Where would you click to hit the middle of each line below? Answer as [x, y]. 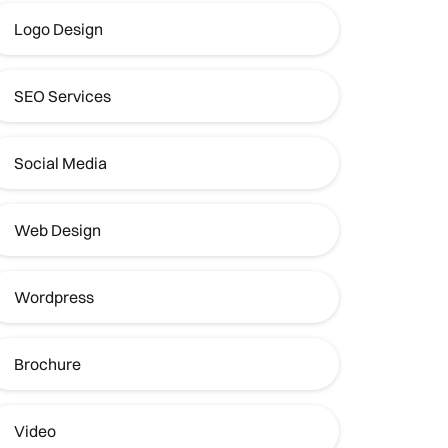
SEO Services [62, 96]
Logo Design [58, 29]
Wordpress [53, 297]
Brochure [47, 364]
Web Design [57, 230]
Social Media [60, 163]
